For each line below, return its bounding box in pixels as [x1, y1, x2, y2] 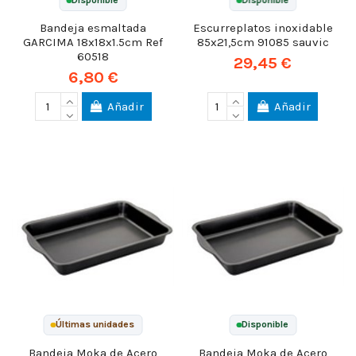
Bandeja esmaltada [40, 20, 147, 35]
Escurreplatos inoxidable [192, 20, 333, 35]
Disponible [242, 319, 289, 331]
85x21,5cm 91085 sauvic [196, 34, 329, 49]
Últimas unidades [56, 319, 135, 331]
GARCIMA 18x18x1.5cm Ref [23, 34, 164, 49]
